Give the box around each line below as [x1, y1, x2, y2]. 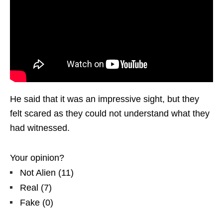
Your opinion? [10, 153, 64, 163]
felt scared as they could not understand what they [10, 109, 210, 119]
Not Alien [20, 168, 56, 178]
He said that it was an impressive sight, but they [10, 94, 199, 105]
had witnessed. [10, 123, 70, 133]
